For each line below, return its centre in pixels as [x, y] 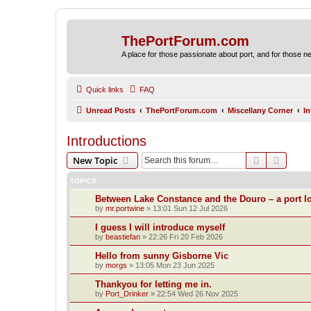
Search [276, 159]
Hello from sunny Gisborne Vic [162, 255]
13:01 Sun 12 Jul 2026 [190, 208]
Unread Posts [111, 110]
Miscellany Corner [260, 110]
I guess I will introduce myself [160, 227]
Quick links [105, 89]
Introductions [107, 141]
